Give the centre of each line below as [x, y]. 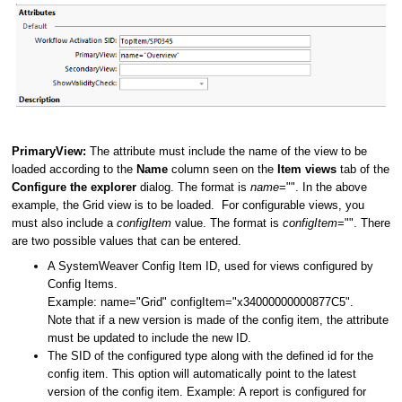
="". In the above [323, 187]
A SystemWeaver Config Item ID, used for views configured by [210, 266]
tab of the [363, 169]
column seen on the [224, 169]
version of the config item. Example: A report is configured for [207, 391]
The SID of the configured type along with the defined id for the [210, 355]
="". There [364, 223]
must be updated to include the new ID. [151, 337]
